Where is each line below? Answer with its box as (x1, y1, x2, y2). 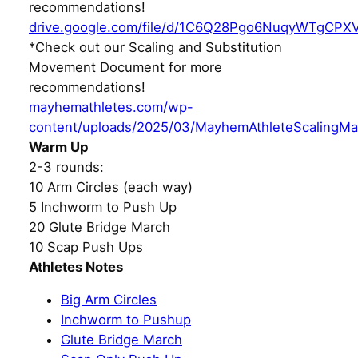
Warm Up (29, 138, 89, 155)
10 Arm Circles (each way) (29, 178, 193, 195)
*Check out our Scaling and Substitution (29, 38, 282, 55)
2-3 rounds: (29, 158, 104, 175)
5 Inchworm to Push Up (29, 198, 177, 215)
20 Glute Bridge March (29, 218, 170, 235)
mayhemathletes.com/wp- (29, 98, 193, 115)
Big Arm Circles (61, 292, 157, 308)
